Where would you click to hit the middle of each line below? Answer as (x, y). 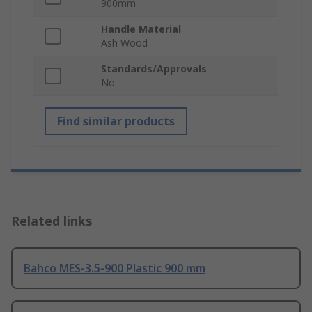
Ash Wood (124, 43)
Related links (52, 221)
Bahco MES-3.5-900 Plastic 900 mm (115, 268)
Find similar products (116, 122)
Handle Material (141, 29)
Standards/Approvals (154, 69)
